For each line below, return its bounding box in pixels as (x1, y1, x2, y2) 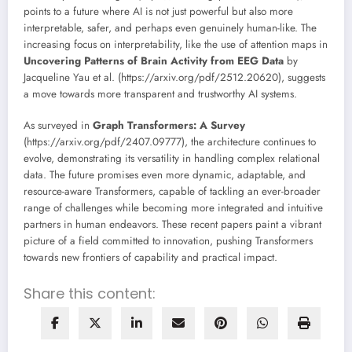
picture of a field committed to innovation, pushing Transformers (24, 233, 313, 248)
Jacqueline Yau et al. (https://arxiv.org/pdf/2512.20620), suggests (24, 69, 325, 85)
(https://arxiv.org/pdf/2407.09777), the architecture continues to (24, 134, 316, 149)
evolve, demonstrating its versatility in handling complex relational (24, 150, 320, 166)
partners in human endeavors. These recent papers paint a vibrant (24, 216, 321, 232)
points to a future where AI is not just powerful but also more (24, 3, 293, 19)
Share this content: (24, 284, 156, 304)
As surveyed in (24, 117, 93, 133)
